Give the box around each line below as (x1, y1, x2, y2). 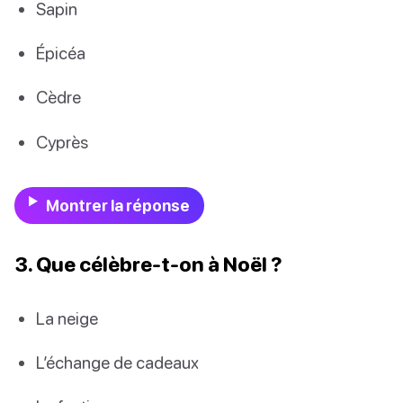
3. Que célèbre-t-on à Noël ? (14, 251, 282, 276)
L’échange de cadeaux (36, 352, 199, 373)
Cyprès (36, 130, 88, 152)
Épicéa (36, 42, 85, 64)
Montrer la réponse (45, 195, 190, 215)
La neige (36, 307, 98, 328)
